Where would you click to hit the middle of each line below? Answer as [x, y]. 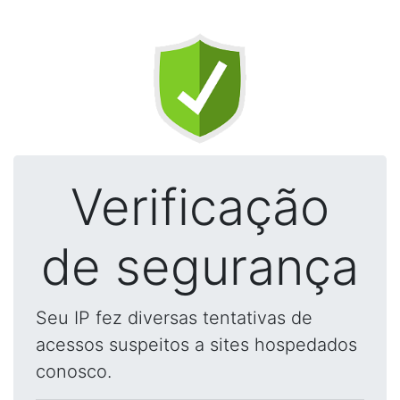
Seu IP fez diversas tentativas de [174, 318]
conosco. [74, 371]
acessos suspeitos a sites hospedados [196, 345]
